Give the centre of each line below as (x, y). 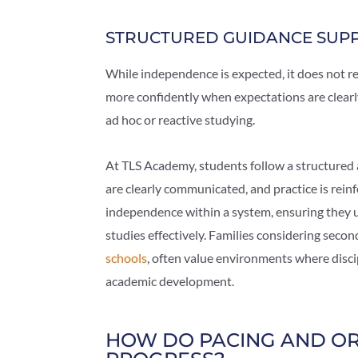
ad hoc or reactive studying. (180, 120)
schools (126, 258)
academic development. (170, 281)
